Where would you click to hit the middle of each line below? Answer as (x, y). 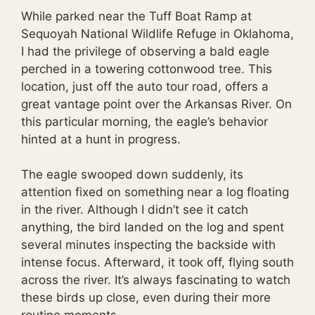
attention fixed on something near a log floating (155, 192)
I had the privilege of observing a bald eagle (145, 51)
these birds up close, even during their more (146, 297)
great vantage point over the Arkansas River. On (156, 104)
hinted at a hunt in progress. (101, 139)
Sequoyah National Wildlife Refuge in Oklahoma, (157, 33)
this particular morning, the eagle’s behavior (144, 121)
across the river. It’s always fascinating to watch (156, 280)
